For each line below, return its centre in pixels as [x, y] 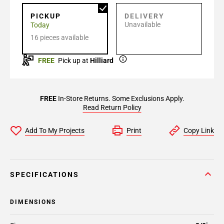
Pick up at [73, 60]
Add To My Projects [55, 130]
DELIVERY [144, 16]
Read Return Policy [112, 107]
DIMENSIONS [33, 202]
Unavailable [142, 24]
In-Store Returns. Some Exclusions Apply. [120, 98]
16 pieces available [59, 37]
